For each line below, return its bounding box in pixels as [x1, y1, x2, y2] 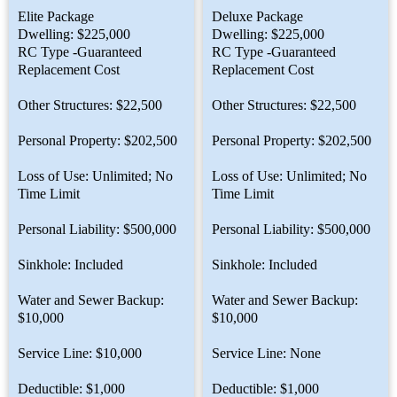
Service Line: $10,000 [18, 345, 142, 361]
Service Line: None [212, 345, 321, 361]
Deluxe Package [212, 8, 303, 24]
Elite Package [18, 8, 94, 24]
